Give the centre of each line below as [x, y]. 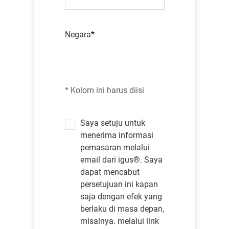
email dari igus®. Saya [121, 160]
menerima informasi [117, 135]
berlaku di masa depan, [122, 209]
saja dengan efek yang [121, 197]
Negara [78, 35]
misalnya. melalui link [119, 221]
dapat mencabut [110, 172]
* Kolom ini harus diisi [104, 90]
